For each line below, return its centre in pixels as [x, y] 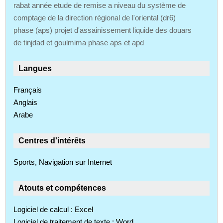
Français [28, 90]
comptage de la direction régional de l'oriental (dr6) [95, 17]
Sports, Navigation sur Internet [63, 162]
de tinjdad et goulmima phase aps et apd [79, 42]
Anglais [26, 102]
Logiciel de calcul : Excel [54, 209]
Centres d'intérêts [52, 140]
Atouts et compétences [62, 188]
